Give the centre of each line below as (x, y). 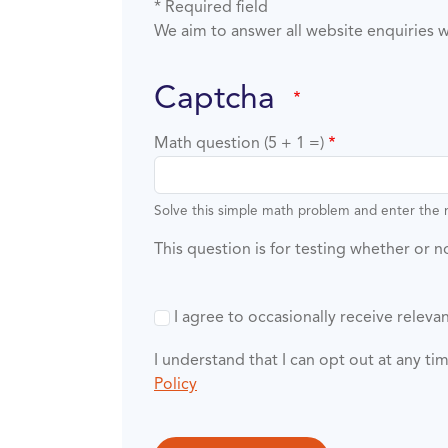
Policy (175, 385)
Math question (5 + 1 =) (239, 144)
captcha (230, 100)
